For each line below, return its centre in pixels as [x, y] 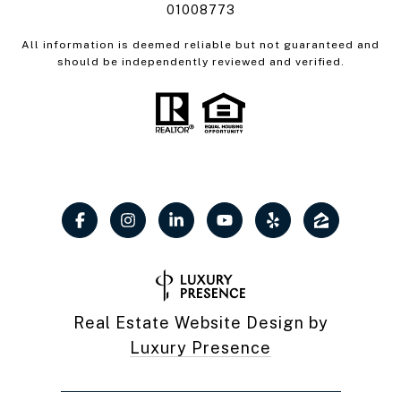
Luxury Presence [200, 348]
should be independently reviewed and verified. [200, 61]
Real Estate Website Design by [200, 323]
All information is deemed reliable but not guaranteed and [200, 44]
